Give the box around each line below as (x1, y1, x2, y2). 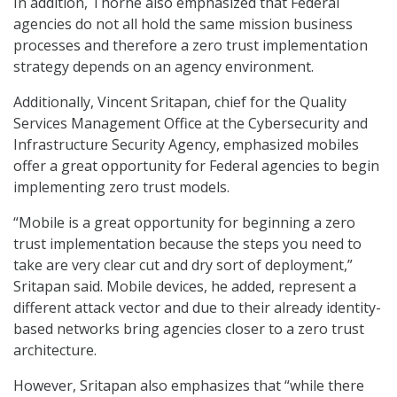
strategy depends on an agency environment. (13, 57, 314, 77)
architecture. (13, 340, 97, 361)
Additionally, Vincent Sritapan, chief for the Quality (13, 92, 346, 113)
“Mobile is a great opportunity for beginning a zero (13, 213, 355, 233)
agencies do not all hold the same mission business (13, 14, 353, 35)
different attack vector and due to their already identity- (13, 298, 381, 318)
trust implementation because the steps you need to (13, 234, 362, 254)
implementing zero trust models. (13, 177, 230, 198)
